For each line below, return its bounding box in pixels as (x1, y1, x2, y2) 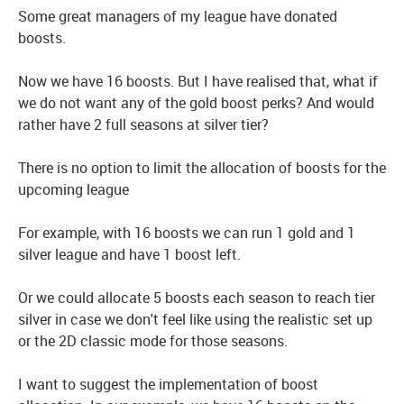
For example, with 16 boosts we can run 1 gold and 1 (18, 223, 355, 243)
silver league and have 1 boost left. (18, 244, 241, 264)
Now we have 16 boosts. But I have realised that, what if (18, 71, 378, 91)
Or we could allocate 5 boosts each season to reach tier (18, 288, 375, 308)
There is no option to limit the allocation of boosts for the (18, 158, 386, 178)
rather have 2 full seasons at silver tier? (18, 115, 269, 134)
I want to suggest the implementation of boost (18, 374, 318, 394)
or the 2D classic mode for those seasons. (18, 331, 288, 351)
